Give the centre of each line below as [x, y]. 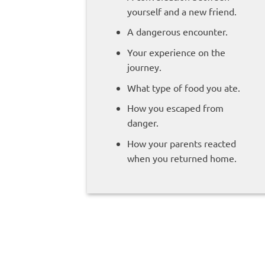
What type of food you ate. [183, 87]
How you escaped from [175, 108]
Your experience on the [176, 52]
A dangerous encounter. [177, 32]
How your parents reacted [181, 143]
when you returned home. [182, 158]
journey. [144, 67]
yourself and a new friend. [182, 11]
